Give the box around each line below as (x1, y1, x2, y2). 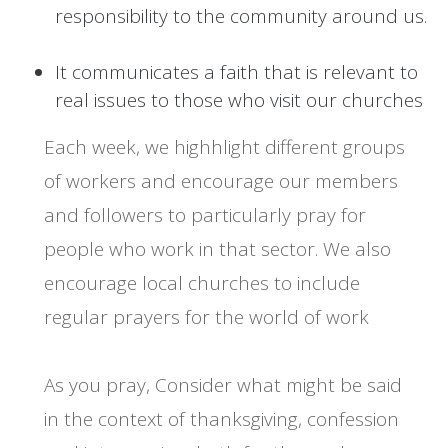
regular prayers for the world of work (43, 304, 369, 331)
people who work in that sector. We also (43, 236, 391, 263)
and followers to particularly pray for (43, 202, 366, 229)
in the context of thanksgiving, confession (43, 406, 399, 433)
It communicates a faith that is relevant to (55, 59, 418, 86)
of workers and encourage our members (43, 168, 398, 195)
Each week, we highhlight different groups (43, 134, 405, 161)
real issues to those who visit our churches (55, 87, 423, 114)
